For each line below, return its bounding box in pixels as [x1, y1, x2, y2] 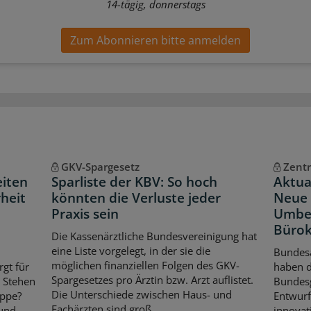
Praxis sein [51, 205, 119, 224]
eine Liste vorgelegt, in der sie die [51, 243, 210, 258]
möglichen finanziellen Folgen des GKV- [51, 258, 239, 272]
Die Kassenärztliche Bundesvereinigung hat [51, 228, 257, 243]
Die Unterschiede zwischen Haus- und [51, 287, 232, 301]
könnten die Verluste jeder [51, 189, 221, 208]
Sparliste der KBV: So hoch [51, 173, 217, 192]
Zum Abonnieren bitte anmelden [70, 33, 241, 49]
